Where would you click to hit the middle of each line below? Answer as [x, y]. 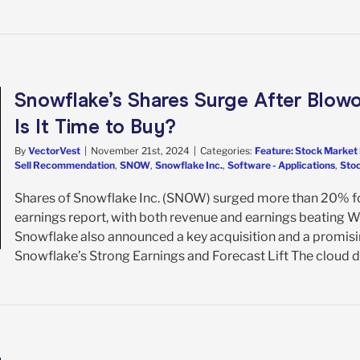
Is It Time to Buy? [95, 126]
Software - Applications [281, 165]
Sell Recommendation [65, 165]
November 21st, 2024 [140, 150]
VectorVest [54, 150]
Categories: [227, 150]
